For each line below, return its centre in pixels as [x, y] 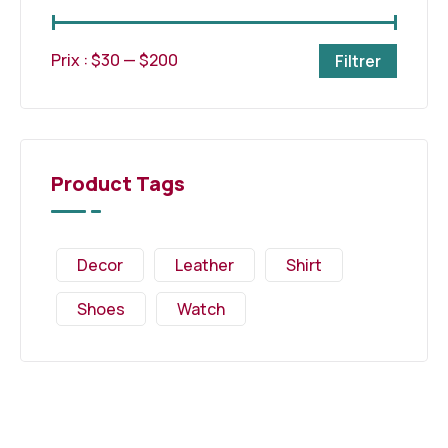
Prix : [71, 60]
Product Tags [118, 183]
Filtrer [358, 60]
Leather [204, 264]
